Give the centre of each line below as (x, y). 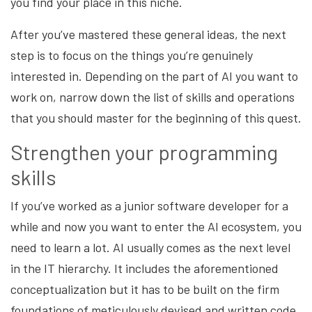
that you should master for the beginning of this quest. (156, 117)
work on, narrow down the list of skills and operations (153, 96)
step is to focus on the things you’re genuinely (132, 55)
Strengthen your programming (144, 151)
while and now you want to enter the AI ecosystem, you (156, 226)
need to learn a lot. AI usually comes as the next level (150, 247)
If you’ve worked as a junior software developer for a (149, 205)
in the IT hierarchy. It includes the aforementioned (145, 268)
